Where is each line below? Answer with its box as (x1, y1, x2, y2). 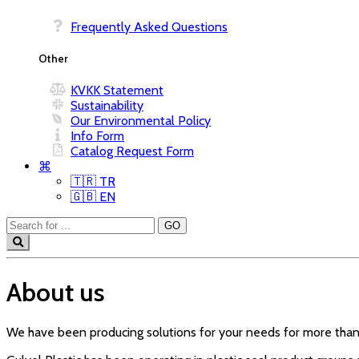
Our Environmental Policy (71, 113, 211, 129)
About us (6, 276, 105, 308)
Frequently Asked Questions (71, 19, 228, 35)
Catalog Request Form (71, 143, 194, 159)
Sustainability (71, 98, 143, 114)
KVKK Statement (71, 83, 163, 99)
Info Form (71, 128, 124, 144)
